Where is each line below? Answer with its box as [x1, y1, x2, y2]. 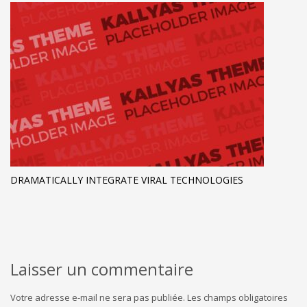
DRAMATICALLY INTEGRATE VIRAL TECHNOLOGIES [10, 173, 243, 187]
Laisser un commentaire [10, 258, 193, 281]
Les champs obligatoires [187, 291, 288, 304]
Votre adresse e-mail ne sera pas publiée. [10, 291, 185, 304]
